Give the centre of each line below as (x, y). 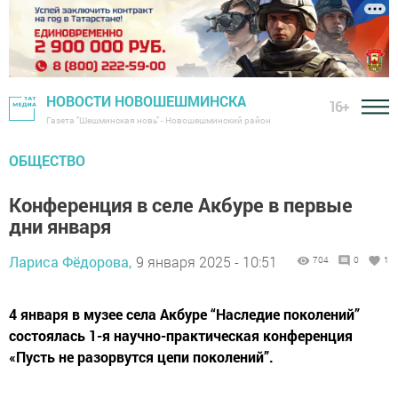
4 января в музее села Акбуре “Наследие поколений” (184, 314)
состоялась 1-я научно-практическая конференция (181, 336)
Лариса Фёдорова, (70, 262)
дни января (60, 227)
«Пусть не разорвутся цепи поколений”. (141, 357)
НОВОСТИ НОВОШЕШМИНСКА (146, 101)
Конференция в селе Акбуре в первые (181, 205)
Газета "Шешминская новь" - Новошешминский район (159, 121)
